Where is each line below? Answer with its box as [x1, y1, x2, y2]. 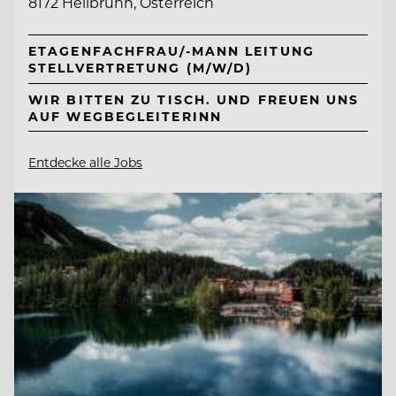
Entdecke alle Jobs [28, 154, 142, 171]
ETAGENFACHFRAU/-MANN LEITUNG [28, 42, 315, 60]
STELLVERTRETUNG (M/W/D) [28, 59, 253, 77]
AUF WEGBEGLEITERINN [28, 107, 222, 125]
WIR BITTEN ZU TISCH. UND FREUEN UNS [28, 90, 360, 108]
